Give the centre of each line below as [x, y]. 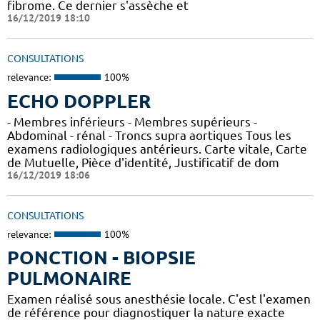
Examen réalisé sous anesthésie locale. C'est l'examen [159, 299]
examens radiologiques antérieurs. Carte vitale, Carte [157, 149]
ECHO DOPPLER [79, 101]
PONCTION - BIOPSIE [101, 258]
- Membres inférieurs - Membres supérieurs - [132, 121]
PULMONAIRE [69, 279]
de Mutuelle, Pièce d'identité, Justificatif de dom [143, 162]
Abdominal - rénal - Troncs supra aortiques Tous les [149, 135]
